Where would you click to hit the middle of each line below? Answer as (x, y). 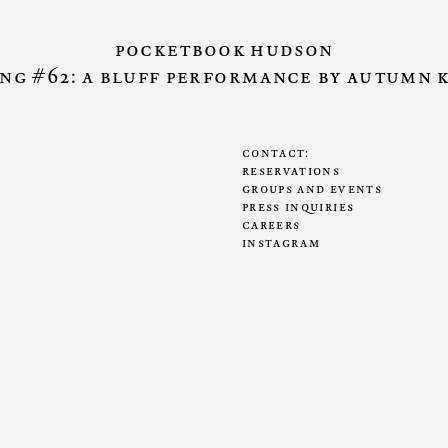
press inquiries (298, 206)
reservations (291, 170)
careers (271, 224)
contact (274, 152)
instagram (281, 242)
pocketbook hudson (224, 49)
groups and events (312, 188)
